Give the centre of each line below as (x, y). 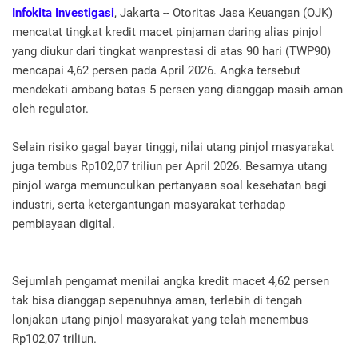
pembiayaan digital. (64, 224)
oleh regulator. (50, 109)
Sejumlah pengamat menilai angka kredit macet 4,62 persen (171, 282)
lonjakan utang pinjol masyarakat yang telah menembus (160, 320)
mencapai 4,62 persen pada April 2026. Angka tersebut (156, 71)
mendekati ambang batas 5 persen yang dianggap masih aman (177, 90)
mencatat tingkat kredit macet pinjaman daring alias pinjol (167, 32)
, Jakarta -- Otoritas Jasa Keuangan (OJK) (223, 13)
